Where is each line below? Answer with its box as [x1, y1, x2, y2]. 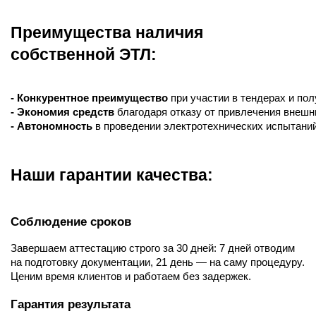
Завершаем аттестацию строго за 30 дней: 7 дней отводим [11, 242, 295, 254]
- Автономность [11, 121, 92, 132]
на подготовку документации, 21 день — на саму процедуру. [11, 256, 305, 268]
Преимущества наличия [11, 23, 203, 42]
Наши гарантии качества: [11, 166, 213, 184]
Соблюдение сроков [11, 214, 131, 229]
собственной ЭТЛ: [11, 45, 157, 63]
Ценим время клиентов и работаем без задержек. [11, 270, 251, 282]
